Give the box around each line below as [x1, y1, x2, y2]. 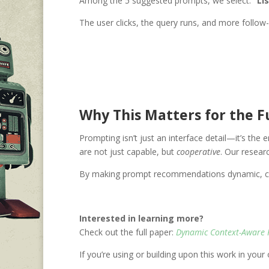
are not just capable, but [79, 146, 177, 158]
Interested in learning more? [79, 213, 204, 225]
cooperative [177, 146, 220, 158]
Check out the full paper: [79, 226, 176, 238]
